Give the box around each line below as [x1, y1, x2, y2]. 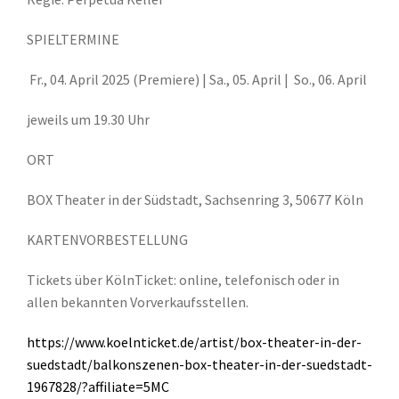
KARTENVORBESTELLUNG [27, 230, 188, 248]
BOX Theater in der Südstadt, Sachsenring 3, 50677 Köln [27, 190, 363, 208]
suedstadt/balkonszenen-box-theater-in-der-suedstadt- [27, 354, 372, 373]
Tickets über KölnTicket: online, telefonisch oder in [27, 270, 339, 289]
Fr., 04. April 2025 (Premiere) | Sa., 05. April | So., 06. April [27, 69, 367, 88]
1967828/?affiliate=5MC [27, 377, 169, 395]
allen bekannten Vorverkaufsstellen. [27, 292, 248, 311]
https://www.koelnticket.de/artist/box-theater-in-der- [27, 332, 362, 351]
